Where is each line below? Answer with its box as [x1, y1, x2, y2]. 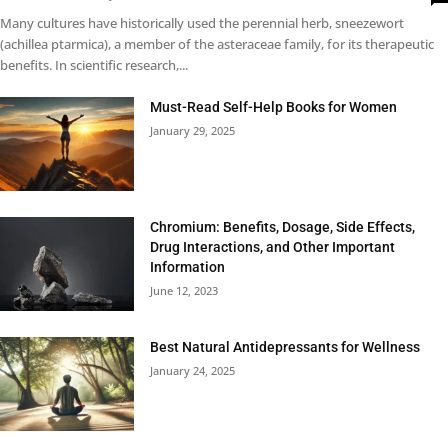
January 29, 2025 [150, 122, 236, 138]
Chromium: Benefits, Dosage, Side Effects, [150, 218, 416, 235]
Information [150, 258, 226, 275]
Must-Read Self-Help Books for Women [150, 98, 398, 115]
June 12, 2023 [150, 282, 219, 298]
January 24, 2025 [150, 362, 236, 378]
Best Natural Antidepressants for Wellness [150, 338, 421, 355]
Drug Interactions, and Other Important [150, 238, 396, 255]
